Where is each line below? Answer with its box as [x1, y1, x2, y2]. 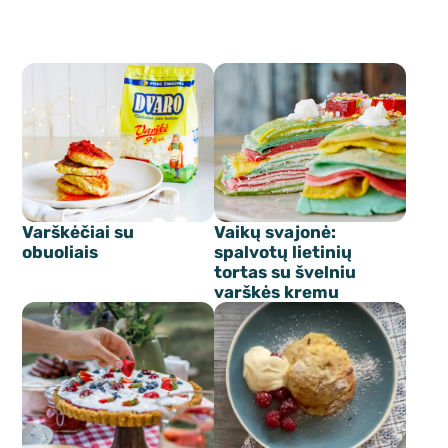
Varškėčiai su [22, 222, 135, 243]
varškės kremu [214, 282, 339, 303]
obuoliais [22, 242, 99, 263]
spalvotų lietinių [214, 242, 352, 263]
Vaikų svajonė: [214, 222, 336, 243]
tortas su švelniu [214, 262, 356, 283]
